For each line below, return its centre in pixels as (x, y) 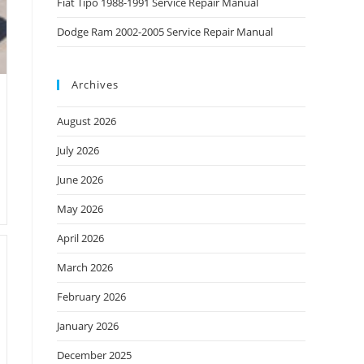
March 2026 (85, 267)
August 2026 (87, 121)
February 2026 (91, 297)
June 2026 (80, 180)
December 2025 (94, 355)
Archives (95, 84)
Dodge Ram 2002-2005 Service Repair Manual (165, 32)
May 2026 (80, 209)
